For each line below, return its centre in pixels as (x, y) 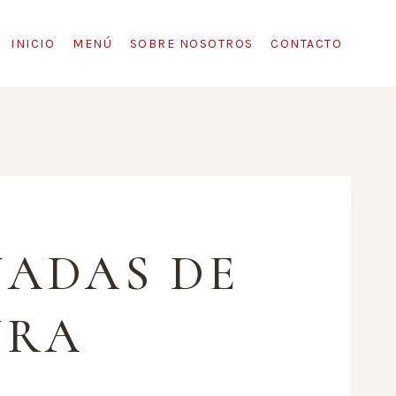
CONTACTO (307, 43)
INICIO (33, 43)
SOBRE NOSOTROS (191, 43)
